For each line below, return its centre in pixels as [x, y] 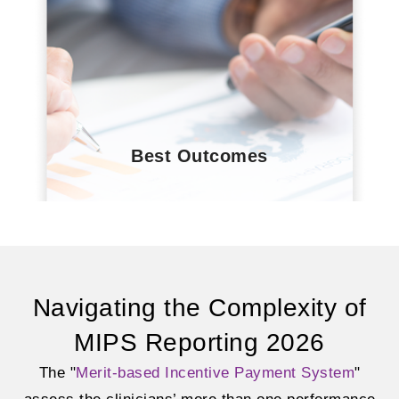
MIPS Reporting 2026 [199, 343]
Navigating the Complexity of [199, 308]
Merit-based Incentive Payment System [215, 373]
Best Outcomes [199, 156]
